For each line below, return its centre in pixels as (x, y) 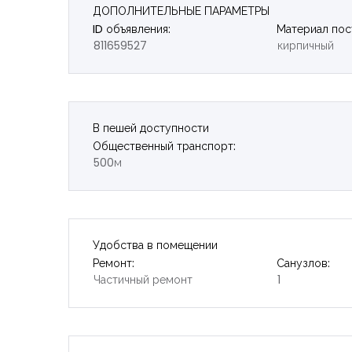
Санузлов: (303, 263)
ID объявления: (132, 29)
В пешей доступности (151, 128)
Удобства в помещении (155, 245)
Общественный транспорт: (164, 146)
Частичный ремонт (143, 279)
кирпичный (305, 45)
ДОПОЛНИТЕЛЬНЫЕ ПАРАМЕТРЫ (181, 11)
